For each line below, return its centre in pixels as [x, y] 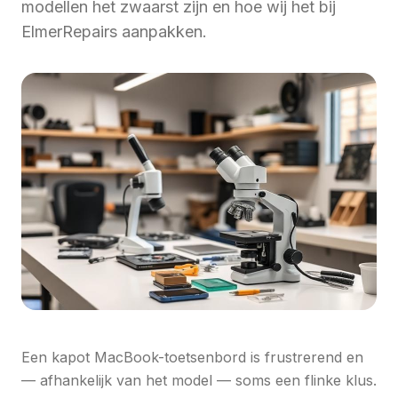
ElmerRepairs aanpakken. [114, 32]
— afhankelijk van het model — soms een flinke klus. [199, 380]
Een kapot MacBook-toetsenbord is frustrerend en [192, 357]
